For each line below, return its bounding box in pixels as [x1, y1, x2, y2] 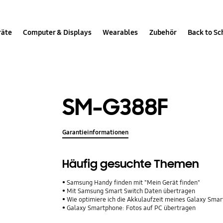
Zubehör [149, 27, 177, 37]
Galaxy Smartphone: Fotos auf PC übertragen [67, 204, 196, 213]
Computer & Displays [23, 27, 92, 37]
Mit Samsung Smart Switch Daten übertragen [67, 187, 196, 196]
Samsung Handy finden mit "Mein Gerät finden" [67, 179, 201, 187]
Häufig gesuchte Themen [62, 157, 200, 172]
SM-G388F [62, 92, 169, 122]
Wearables [103, 27, 138, 37]
